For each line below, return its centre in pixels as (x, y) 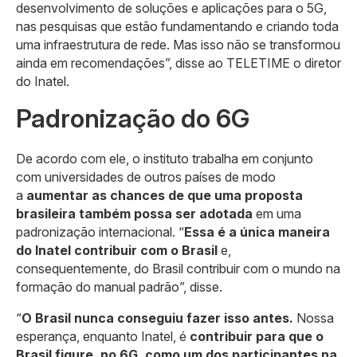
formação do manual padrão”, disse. (119, 286)
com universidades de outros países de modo (146, 177)
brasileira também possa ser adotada (136, 213)
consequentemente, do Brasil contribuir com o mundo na (178, 268)
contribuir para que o (257, 336)
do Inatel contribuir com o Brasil (117, 250)
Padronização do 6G (133, 118)
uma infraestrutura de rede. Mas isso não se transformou (178, 44)
